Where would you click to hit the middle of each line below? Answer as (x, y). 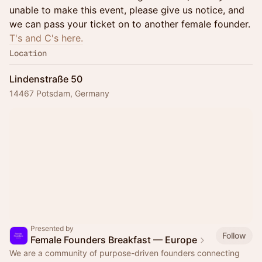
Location (28, 53)
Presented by (52, 228)
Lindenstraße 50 (46, 79)
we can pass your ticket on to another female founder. (130, 24)
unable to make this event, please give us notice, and (127, 10)
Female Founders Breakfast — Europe (114, 240)
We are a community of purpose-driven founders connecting (125, 253)
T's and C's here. (46, 38)
